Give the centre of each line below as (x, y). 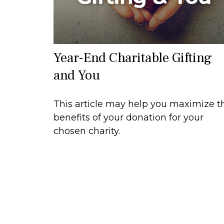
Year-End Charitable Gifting (133, 58)
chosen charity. (87, 131)
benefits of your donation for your (128, 118)
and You (77, 75)
